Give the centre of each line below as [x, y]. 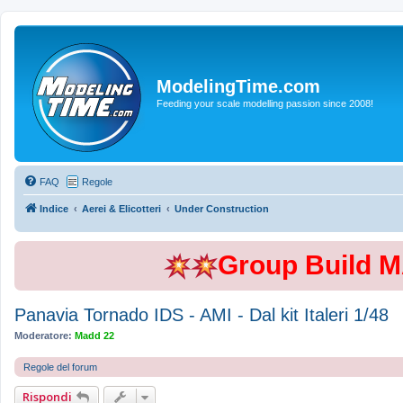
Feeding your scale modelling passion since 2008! [265, 103]
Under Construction [222, 209]
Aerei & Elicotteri [121, 209]
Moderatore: [43, 336]
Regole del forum [60, 367]
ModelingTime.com [238, 86]
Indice [54, 209]
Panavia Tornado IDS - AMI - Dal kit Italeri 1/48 [201, 315]
